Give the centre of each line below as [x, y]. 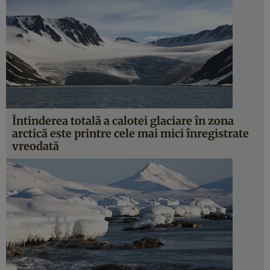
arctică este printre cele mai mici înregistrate [130, 133]
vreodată [36, 146]
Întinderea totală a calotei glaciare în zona [123, 121]
